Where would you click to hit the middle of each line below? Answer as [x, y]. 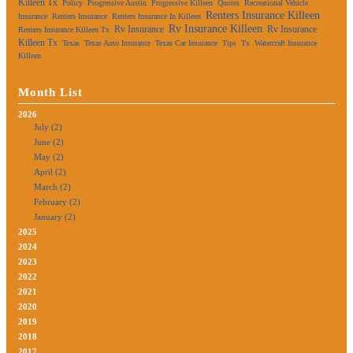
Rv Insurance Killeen [216, 29]
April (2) [50, 172]
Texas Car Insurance [186, 43]
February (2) [57, 202]
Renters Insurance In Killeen [156, 17]
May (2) [49, 157]
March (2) [52, 187]
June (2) [49, 142]
